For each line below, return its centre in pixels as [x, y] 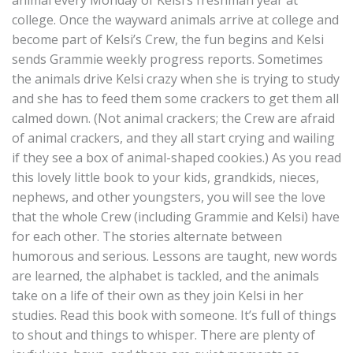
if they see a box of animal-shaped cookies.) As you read [176, 158]
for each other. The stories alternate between [147, 236]
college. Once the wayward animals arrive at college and [175, 20]
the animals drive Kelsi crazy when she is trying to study [176, 79]
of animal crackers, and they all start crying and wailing [173, 138]
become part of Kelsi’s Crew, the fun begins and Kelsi [168, 39]
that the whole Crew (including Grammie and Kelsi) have [176, 217]
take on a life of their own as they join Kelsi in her [158, 295]
